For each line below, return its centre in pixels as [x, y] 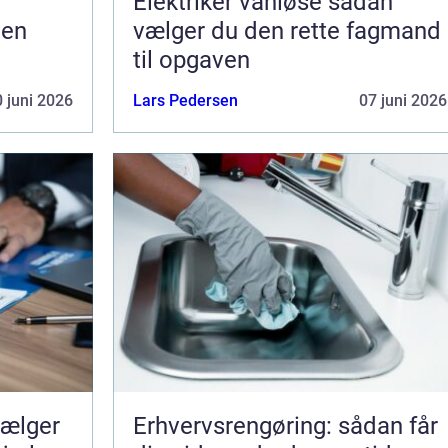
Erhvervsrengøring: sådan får [285, 425]
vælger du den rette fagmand [287, 30]
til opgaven [191, 59]
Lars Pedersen [185, 100]
